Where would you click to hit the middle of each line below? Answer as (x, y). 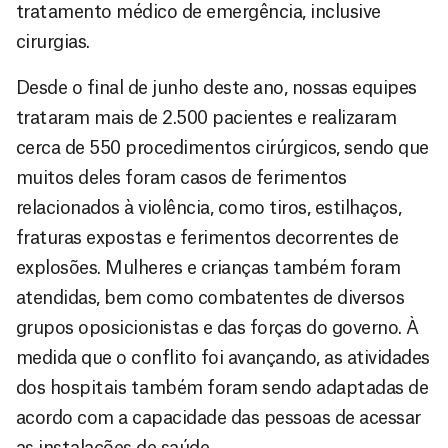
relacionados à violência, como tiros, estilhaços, (209, 207)
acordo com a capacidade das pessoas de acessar (218, 417)
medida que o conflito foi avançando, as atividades (223, 357)
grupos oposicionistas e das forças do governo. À (217, 327)
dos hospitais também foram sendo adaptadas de (222, 387)
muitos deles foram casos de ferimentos (181, 177)
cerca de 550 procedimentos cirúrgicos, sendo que (222, 147)
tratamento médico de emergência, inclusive (198, 11)
